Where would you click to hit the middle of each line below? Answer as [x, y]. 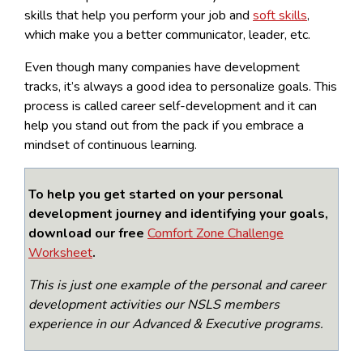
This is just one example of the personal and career [177, 285]
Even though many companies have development [162, 67]
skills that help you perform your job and [139, 15]
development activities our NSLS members [154, 304]
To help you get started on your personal [156, 194]
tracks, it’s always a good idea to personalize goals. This [181, 86]
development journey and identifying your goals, [178, 214]
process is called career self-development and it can [171, 106]
